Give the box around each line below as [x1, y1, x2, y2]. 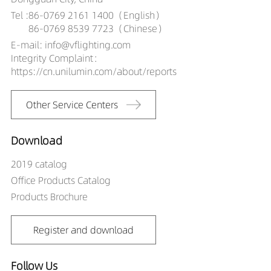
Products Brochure [10, 189, 88, 203]
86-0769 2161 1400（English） [28, 8, 165, 22]
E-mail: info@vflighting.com [10, 38, 131, 52]
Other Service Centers [25, 98, 118, 112]
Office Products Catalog [10, 173, 111, 187]
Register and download [33, 223, 134, 237]
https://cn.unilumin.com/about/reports [10, 65, 177, 79]
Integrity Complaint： [10, 51, 103, 65]
